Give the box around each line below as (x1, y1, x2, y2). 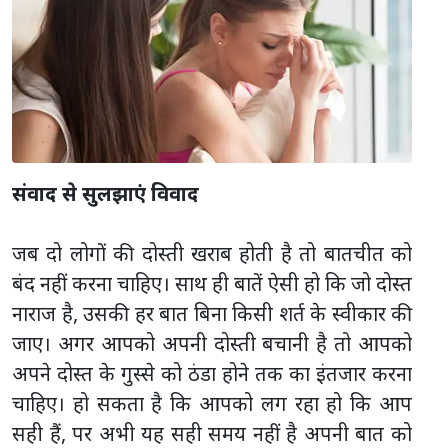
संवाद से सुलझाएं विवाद (12, 180, 199, 208)
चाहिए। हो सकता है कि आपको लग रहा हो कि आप (12, 390, 412, 418)
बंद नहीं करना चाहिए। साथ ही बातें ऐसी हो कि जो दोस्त (12, 270, 412, 298)
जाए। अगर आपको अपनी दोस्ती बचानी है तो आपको (12, 330, 412, 358)
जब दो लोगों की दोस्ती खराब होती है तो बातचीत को (12, 240, 412, 268)
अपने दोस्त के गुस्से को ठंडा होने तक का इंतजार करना (12, 360, 412, 388)
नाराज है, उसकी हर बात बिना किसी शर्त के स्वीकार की (12, 300, 412, 328)
